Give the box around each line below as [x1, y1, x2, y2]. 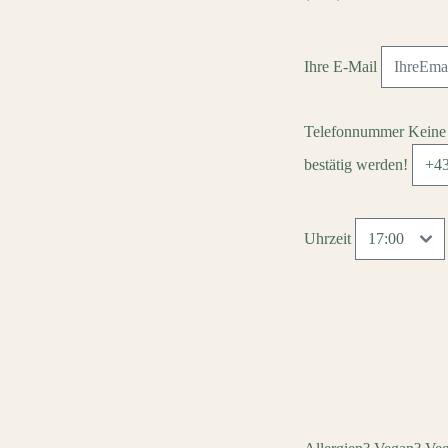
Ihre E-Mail [304, 58, 377, 75]
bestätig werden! [304, 156, 408, 173]
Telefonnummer [304, 123, 408, 140]
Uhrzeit [304, 230, 351, 247]
